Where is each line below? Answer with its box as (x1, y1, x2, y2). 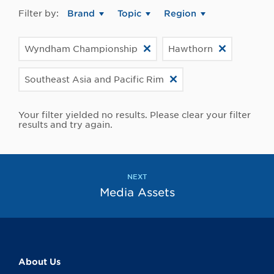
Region (164, 9, 196, 19)
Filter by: (18, 9, 59, 19)
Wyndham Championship (24, 44, 138, 54)
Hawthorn (168, 44, 213, 54)
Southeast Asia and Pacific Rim (24, 75, 164, 85)
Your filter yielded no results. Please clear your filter (18, 110, 251, 120)
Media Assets (99, 186, 175, 199)
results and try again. (18, 120, 113, 130)
